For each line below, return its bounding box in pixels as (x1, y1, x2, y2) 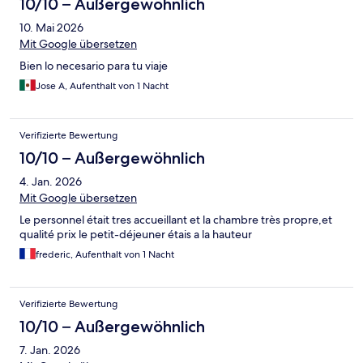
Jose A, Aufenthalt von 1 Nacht (36, 79, 169, 93)
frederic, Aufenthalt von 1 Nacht (36, 248, 174, 262)
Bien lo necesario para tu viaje (19, 58, 168, 74)
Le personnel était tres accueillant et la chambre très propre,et (19, 212, 332, 228)
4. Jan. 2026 (19, 174, 82, 190)
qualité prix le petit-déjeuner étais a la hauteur (19, 227, 252, 242)
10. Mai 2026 (19, 20, 83, 36)
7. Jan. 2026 (19, 343, 80, 358)
